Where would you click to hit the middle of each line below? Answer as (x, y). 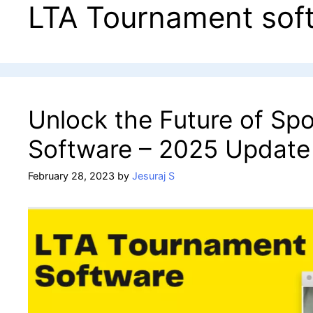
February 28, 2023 (71, 176)
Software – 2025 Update (169, 149)
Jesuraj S (153, 176)
